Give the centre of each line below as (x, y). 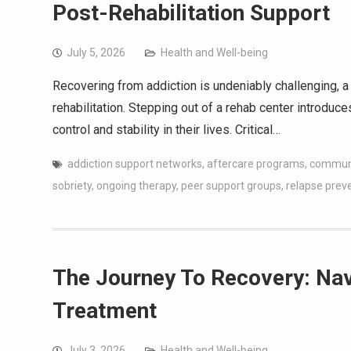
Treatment (105, 311)
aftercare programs (256, 164)
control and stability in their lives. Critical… (166, 130)
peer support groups (231, 186)
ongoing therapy (136, 186)
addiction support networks (135, 164)
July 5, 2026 (96, 52)
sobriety (72, 186)
